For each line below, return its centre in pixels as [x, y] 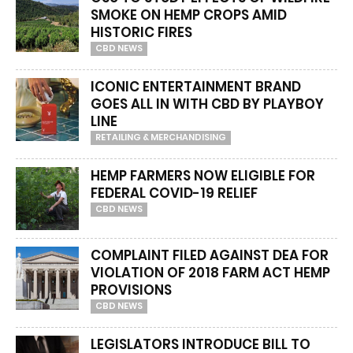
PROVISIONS [131, 290]
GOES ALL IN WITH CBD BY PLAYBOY [207, 104]
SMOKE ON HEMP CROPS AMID [189, 15]
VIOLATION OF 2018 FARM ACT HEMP [210, 273]
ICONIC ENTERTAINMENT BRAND [196, 87]
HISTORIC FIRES [141, 32]
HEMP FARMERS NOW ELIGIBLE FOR [203, 176]
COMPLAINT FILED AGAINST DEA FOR [210, 255]
